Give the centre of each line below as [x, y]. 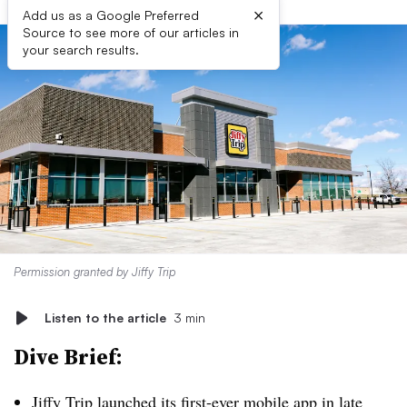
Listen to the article [105, 318]
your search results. [81, 50]
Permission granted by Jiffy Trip [94, 272]
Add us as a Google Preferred [111, 15]
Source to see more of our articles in [131, 32]
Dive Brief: [68, 357]
